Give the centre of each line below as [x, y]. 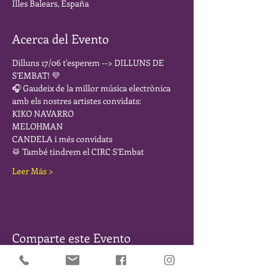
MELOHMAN [38, 126]
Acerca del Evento [60, 38]
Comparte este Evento [71, 237]
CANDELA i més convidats [63, 139]
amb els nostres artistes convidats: [78, 101]
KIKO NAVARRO [44, 113]
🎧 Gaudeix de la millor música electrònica [92, 88]
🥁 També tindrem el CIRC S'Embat [80, 152]
